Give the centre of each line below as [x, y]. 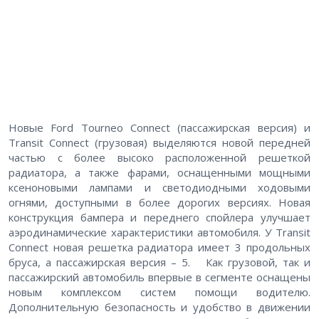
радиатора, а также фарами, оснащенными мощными [159, 173]
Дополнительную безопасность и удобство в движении [159, 307]
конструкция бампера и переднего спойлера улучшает [159, 218]
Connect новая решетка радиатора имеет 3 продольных [159, 247]
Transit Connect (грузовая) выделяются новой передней [159, 143]
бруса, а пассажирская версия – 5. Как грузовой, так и [159, 262]
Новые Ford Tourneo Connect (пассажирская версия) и [159, 128]
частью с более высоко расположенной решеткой [159, 158]
